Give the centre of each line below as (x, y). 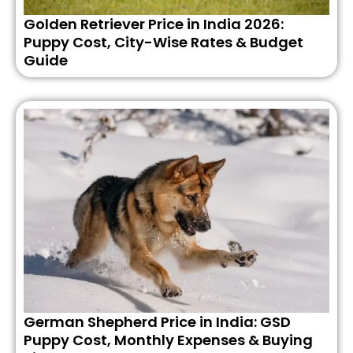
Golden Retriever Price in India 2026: (154, 24)
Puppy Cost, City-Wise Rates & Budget (163, 42)
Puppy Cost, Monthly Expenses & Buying (168, 340)
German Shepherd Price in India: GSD (157, 321)
